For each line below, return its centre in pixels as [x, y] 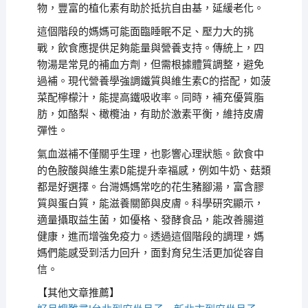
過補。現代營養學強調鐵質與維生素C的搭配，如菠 [154, 81]
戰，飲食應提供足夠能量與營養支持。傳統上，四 [150, 48]
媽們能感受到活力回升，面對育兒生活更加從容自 [150, 253]
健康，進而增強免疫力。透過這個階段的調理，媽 [150, 237]
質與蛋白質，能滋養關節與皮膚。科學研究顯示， [150, 204]
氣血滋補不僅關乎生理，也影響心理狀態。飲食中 [150, 154]
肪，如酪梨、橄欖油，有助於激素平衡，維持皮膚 [150, 114]
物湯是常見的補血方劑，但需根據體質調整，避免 [150, 65]
